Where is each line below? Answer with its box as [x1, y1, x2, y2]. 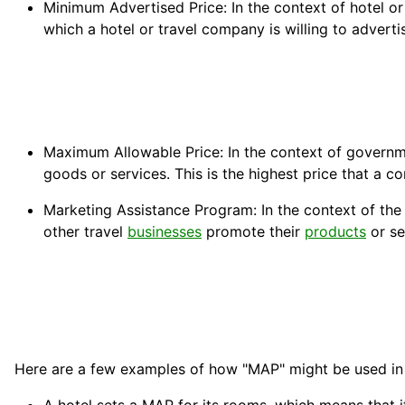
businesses [127, 222, 202, 241]
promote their [202, 222, 305, 241]
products [305, 222, 366, 241]
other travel [43, 222, 127, 241]
